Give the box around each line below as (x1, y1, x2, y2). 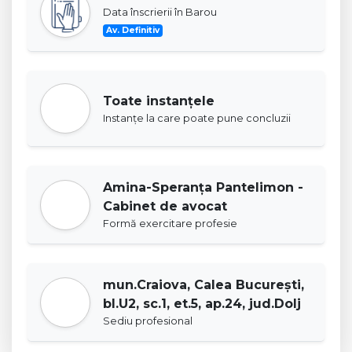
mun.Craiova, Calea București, (103, 277, 304, 292)
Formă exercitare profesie (103, 218, 237, 229)
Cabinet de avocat (103, 199, 227, 214)
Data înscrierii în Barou (103, 6, 217, 18)
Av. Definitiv (106, 25, 160, 35)
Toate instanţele (103, 93, 214, 108)
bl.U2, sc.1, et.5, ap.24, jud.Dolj (103, 296, 301, 311)
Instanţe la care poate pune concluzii (103, 112, 291, 124)
